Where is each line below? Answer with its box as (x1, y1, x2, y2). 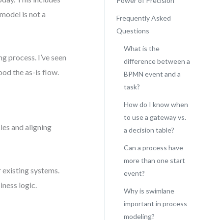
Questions (116, 27, 149, 35)
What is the (123, 44, 160, 53)
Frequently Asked (116, 14, 171, 22)
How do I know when (123, 100, 188, 109)
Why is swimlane (123, 187, 174, 195)
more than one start (123, 156, 185, 165)
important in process (123, 199, 187, 208)
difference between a (123, 57, 190, 65)
